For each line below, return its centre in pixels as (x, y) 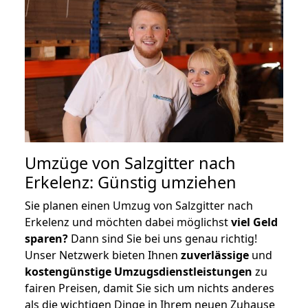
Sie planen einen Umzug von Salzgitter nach (139, 205)
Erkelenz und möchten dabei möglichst (128, 222)
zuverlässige (215, 255)
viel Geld (254, 222)
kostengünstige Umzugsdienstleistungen (139, 271)
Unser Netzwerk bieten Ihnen (103, 255)
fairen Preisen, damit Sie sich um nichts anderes (150, 288)
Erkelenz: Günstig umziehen (131, 182)
